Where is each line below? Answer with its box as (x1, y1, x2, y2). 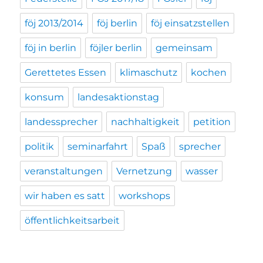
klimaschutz (120, 67, 178, 79)
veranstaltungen (25, 166, 103, 177)
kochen (191, 67, 227, 79)
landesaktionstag (77, 92, 160, 103)
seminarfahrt (68, 141, 129, 153)
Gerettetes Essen (25, 67, 107, 79)
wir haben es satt (25, 190, 106, 202)
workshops (119, 190, 171, 202)
